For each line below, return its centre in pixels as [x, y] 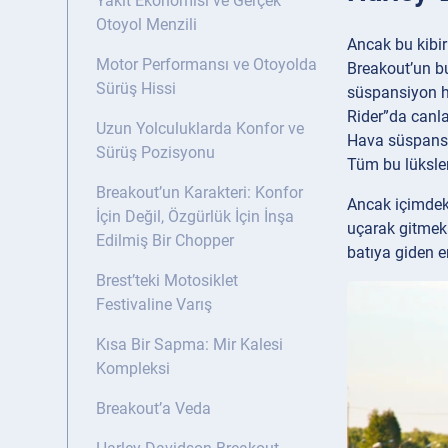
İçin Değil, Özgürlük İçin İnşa [195, 217]
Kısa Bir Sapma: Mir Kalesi [189, 345]
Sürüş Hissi [136, 89]
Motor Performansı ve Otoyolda [206, 65]
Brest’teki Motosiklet [167, 281]
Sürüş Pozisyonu [155, 153]
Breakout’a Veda [153, 409]
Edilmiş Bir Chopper [165, 241]
